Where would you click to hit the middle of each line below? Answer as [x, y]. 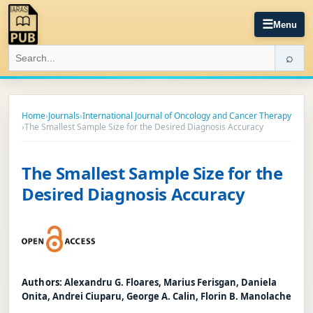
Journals [64, 116]
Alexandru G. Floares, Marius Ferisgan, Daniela [171, 282]
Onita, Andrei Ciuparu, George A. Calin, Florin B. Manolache [156, 296]
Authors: [42, 282]
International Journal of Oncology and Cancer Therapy [187, 116]
